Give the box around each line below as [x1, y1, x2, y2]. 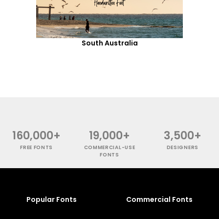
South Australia [81, 38, 138, 48]
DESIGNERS [166, 143, 198, 151]
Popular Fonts [26, 194, 77, 204]
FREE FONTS [20, 143, 53, 151]
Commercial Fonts [126, 194, 193, 204]
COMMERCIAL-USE [84, 143, 135, 151]
